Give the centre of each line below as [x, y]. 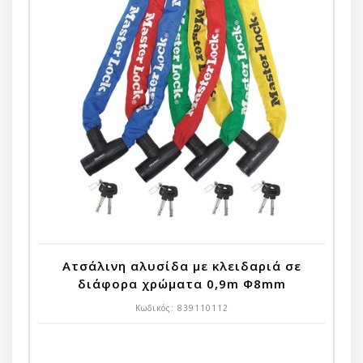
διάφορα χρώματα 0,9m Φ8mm [181, 283]
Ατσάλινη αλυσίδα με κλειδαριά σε [181, 265]
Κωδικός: [156, 307]
